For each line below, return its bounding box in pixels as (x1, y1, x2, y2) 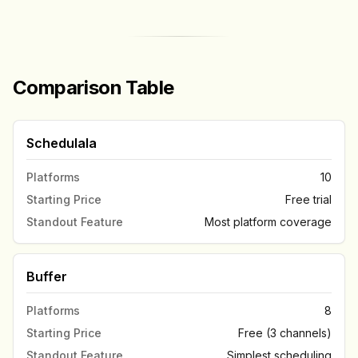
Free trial (285, 193, 332, 206)
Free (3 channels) (238, 326, 332, 340)
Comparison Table (13, 76, 174, 99)
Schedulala (26, 135, 97, 151)
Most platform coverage (205, 215, 332, 229)
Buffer (26, 268, 67, 284)
